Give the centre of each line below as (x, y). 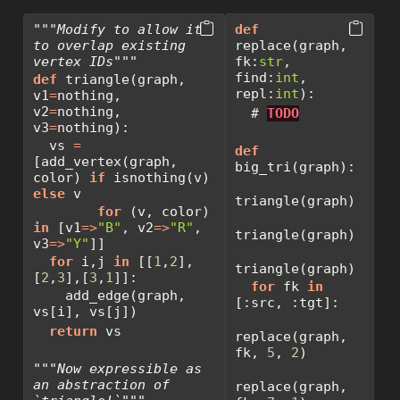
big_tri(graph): (295, 167)
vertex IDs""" (85, 62)
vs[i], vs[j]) (85, 312)
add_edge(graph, (49, 296)
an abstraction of (101, 385)
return (73, 332)
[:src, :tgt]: (287, 303)
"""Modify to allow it (117, 30)
